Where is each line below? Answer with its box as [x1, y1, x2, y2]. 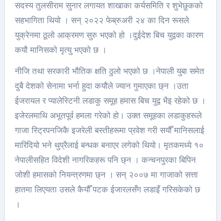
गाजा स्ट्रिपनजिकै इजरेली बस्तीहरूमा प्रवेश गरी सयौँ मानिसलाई [14, 126, 204, 135]
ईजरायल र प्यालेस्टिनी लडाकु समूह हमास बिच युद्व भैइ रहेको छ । [14, 96, 206, 106]
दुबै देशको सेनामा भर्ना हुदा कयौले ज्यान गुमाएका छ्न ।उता [14, 81, 188, 91]
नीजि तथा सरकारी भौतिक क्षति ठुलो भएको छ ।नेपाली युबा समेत [14, 67, 204, 76]
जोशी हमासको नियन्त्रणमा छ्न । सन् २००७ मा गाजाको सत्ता [14, 170, 198, 180]
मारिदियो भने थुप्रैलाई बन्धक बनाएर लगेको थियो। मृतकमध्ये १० [14, 141, 204, 150]
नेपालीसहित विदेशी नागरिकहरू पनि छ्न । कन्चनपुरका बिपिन [14, 155, 196, 165]
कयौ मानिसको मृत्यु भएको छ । [14, 45, 107, 55]
